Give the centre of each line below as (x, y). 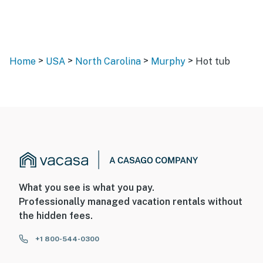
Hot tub (213, 61)
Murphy (168, 61)
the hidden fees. (56, 216)
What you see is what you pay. (87, 188)
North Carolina (108, 61)
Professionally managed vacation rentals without (131, 202)
